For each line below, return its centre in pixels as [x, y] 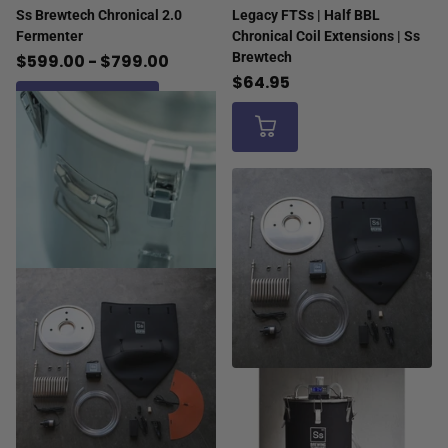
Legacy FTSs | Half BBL [306, 14]
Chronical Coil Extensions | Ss [326, 35]
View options [87, 105]
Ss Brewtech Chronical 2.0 [99, 14]
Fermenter [49, 35]
